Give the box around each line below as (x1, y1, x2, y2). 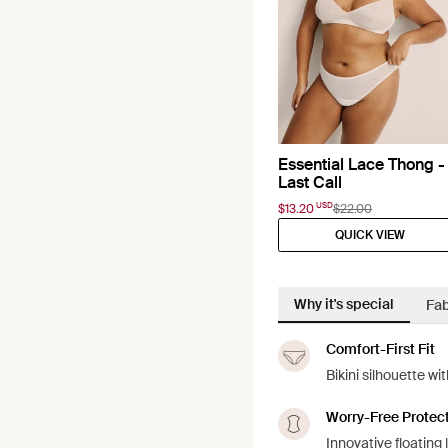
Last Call (278, 171, 342, 193)
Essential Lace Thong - (278, 153, 445, 175)
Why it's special (294, 294, 394, 313)
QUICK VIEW (335, 226, 406, 243)
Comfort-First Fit (326, 339, 435, 358)
